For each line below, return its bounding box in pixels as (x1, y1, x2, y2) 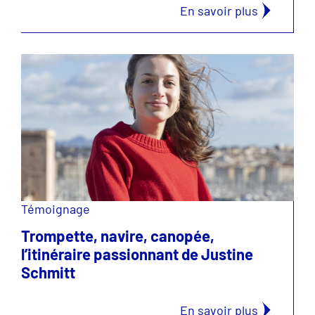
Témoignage (21, 201, 90, 217)
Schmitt (21, 263, 75, 281)
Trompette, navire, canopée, (21, 226, 214, 245)
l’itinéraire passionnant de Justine (21, 245, 253, 263)
